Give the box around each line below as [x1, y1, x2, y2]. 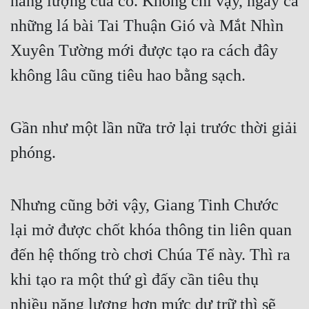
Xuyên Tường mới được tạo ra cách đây [10, 41, 278, 60]
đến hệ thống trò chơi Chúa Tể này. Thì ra [10, 246, 290, 264]
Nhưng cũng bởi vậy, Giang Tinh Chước [10, 196, 279, 215]
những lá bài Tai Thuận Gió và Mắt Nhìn [10, 17, 283, 35]
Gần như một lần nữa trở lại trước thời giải [10, 119, 297, 137]
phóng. [10, 143, 56, 162]
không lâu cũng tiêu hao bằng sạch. [10, 66, 246, 85]
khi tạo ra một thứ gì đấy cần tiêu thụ [10, 270, 259, 289]
